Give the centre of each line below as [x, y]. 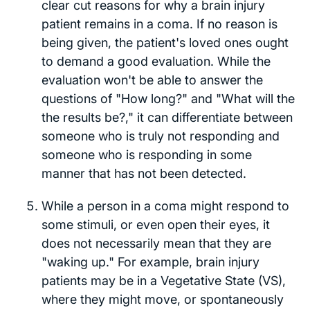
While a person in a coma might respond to [165, 206]
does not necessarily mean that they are [156, 243]
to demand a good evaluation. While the [156, 61]
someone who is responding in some [147, 154]
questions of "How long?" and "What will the [168, 98]
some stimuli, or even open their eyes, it [156, 224]
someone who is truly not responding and [161, 136]
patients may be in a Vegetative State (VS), [164, 280]
